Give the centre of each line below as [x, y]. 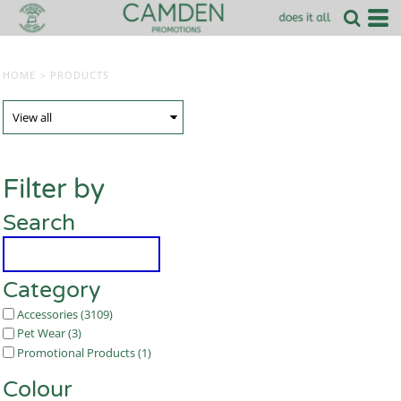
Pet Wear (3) [49, 333]
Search [39, 222]
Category [51, 290]
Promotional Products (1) [84, 352]
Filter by [54, 189]
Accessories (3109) [65, 314]
